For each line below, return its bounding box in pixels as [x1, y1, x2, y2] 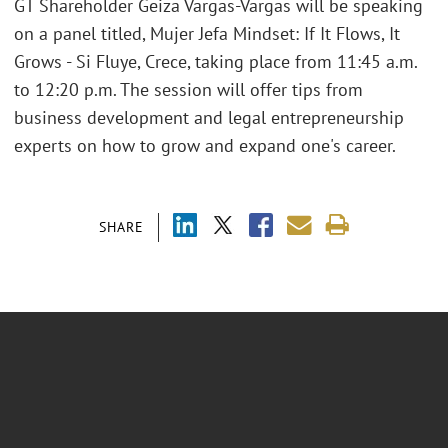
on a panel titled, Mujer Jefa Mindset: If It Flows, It [14, 22, 400, 45]
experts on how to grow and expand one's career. [14, 134, 396, 157]
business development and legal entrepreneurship [14, 106, 404, 129]
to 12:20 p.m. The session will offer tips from [14, 78, 363, 101]
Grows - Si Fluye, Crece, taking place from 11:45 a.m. [14, 50, 417, 73]
